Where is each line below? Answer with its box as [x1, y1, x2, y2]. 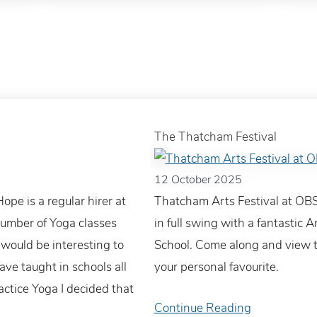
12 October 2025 [154, 172, 242, 188]
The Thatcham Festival [154, 129, 277, 146]
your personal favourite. [154, 259, 279, 276]
